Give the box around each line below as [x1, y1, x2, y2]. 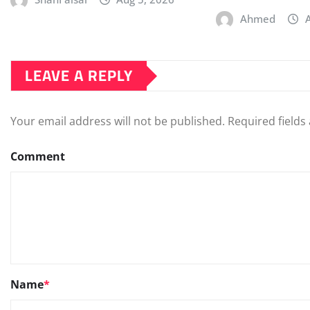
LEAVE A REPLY [25, 61, 133, 91]
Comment [10, 149, 65, 165]
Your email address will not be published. [10, 113, 225, 129]
